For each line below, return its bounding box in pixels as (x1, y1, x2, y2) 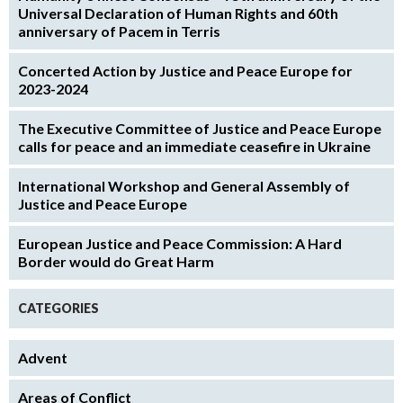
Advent (18, 349, 67, 367)
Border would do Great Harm (18, 253, 214, 271)
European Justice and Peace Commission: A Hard (18, 235, 342, 253)
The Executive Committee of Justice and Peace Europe (18, 120, 381, 138)
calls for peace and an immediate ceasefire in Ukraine (18, 138, 371, 156)
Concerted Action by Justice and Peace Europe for (18, 62, 353, 80)
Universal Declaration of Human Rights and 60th (18, 4, 338, 22)
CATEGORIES (18, 300, 99, 317)
